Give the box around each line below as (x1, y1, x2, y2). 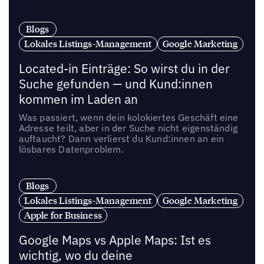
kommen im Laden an (18, 91, 138, 108)
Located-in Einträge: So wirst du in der (18, 61, 230, 77)
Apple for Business (24, 209, 103, 221)
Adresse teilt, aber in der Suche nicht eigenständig (18, 122, 237, 134)
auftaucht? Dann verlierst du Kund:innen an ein (18, 133, 225, 145)
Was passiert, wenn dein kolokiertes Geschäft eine (18, 111, 239, 124)
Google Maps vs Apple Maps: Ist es (18, 232, 211, 248)
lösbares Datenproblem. (18, 143, 124, 156)
